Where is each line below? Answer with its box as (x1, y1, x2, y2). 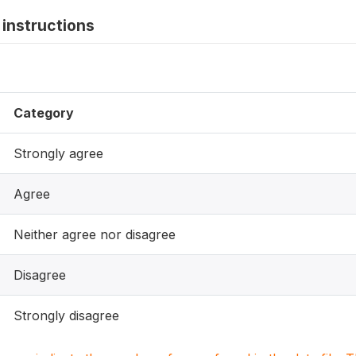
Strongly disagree (14, 308, 119, 323)
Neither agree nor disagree (14, 226, 176, 242)
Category (14, 105, 74, 121)
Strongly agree (14, 145, 103, 161)
